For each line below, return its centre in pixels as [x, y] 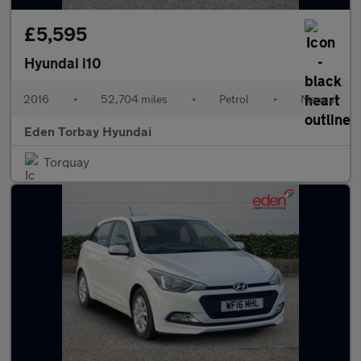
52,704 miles [134, 99]
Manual [319, 99]
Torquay [66, 162]
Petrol [234, 99]
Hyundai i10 [63, 63]
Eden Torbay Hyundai [88, 131]
